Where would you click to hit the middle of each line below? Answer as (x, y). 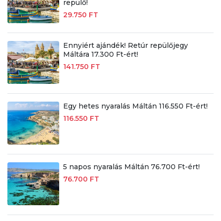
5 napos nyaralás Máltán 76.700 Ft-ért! (131, 166)
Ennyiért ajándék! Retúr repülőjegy (125, 46)
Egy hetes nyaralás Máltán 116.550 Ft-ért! (135, 106)
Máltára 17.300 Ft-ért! (100, 55)
